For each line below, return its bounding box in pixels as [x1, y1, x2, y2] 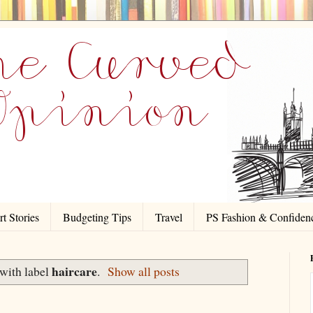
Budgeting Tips [63, 209, 131, 224]
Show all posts [108, 263, 180, 280]
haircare [51, 262, 97, 281]
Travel [155, 209, 182, 224]
